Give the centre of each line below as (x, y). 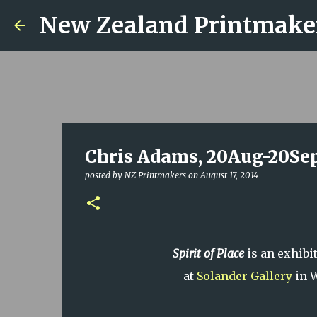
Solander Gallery (244, 276)
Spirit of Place (208, 253)
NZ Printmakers (155, 175)
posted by (104, 175)
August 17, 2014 (229, 175)
